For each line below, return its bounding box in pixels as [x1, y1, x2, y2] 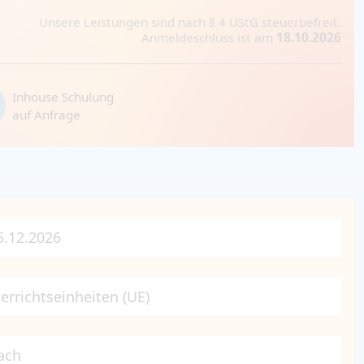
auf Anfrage [12, 106, 80, 123]
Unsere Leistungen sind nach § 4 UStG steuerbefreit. [39, 13, 341, 30]
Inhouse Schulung [12, 88, 114, 105]
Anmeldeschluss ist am [141, 28, 276, 45]
